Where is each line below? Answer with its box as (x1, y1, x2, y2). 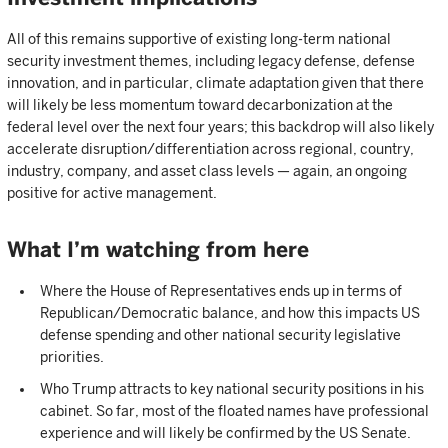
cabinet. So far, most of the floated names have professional (40, 403, 429, 419)
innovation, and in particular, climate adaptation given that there (7, 75, 424, 91)
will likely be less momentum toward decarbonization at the (7, 97, 393, 113)
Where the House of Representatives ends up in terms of (40, 283, 402, 299)
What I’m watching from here (7, 237, 309, 262)
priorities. (40, 349, 104, 365)
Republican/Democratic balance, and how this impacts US (40, 305, 420, 321)
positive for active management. (7, 185, 217, 201)
